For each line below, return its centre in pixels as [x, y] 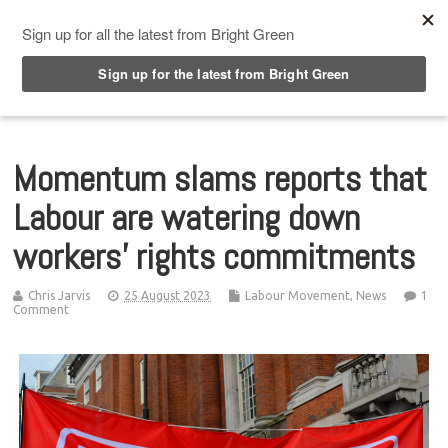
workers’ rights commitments [214, 256]
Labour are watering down [187, 217]
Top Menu [89, 19]
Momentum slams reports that [220, 178]
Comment [41, 309]
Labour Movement [298, 295]
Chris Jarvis [59, 295]
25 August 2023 [168, 295]
